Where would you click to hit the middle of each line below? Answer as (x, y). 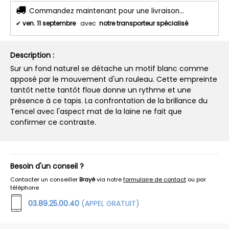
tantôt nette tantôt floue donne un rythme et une (101, 90)
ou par (196, 179)
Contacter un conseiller (45, 179)
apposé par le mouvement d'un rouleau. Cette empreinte (114, 79)
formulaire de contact (155, 179)
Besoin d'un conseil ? (47, 166)
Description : (32, 55)
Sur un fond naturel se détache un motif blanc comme (109, 68)
